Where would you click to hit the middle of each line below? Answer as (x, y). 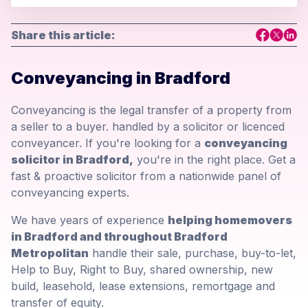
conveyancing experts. (70, 193)
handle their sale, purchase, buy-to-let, (192, 253)
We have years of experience (89, 220)
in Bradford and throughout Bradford (119, 237)
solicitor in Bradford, (72, 160)
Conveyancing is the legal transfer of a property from (151, 110)
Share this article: (63, 35)
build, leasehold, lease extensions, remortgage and (143, 286)
